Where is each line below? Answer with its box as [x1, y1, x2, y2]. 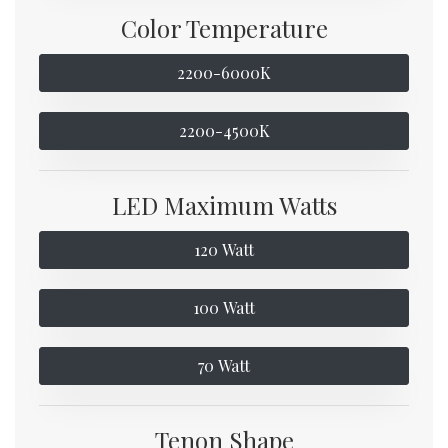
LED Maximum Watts [111, 189, 337, 222]
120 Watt [194, 239, 254, 261]
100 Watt [193, 297, 255, 319]
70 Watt [198, 355, 250, 377]
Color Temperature [120, 12, 328, 45]
